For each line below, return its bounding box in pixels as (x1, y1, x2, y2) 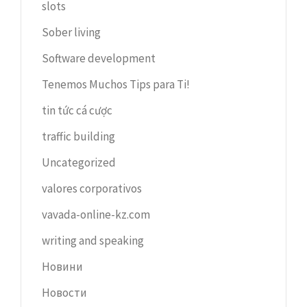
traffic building (42, 128, 115, 144)
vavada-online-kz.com (42, 206, 150, 222)
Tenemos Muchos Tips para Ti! (42, 76, 190, 92)
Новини (42, 258, 83, 274)
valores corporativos (42, 180, 142, 196)
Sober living (42, 24, 101, 40)
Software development (42, 50, 156, 66)
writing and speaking (42, 232, 144, 248)
